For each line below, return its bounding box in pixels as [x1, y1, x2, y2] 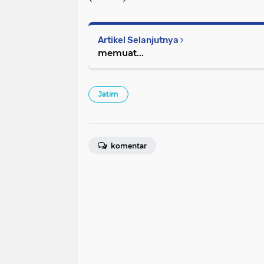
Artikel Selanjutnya [98, 34, 180, 45]
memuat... [98, 47, 144, 58]
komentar [109, 141, 147, 150]
